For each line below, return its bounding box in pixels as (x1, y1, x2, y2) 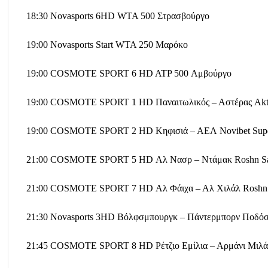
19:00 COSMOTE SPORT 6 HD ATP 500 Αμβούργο (26, 68, 232, 78)
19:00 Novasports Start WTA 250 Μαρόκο (26, 39, 188, 50)
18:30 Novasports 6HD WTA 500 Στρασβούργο (26, 10, 209, 21)
